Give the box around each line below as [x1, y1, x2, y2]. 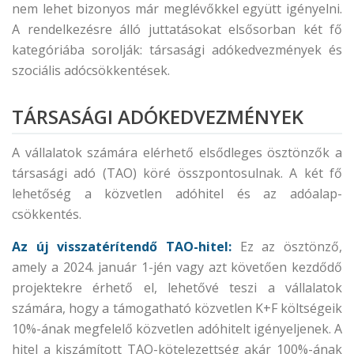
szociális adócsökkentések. [12, 62, 170, 79]
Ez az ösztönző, [232, 238, 342, 255]
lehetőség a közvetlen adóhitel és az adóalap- [12, 185, 342, 202]
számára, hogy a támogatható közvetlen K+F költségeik [12, 299, 342, 317]
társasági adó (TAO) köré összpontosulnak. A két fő [12, 164, 342, 182]
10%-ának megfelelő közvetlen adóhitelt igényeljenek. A [12, 320, 342, 337]
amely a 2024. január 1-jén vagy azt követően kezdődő [12, 258, 342, 276]
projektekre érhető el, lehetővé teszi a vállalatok [12, 279, 342, 296]
